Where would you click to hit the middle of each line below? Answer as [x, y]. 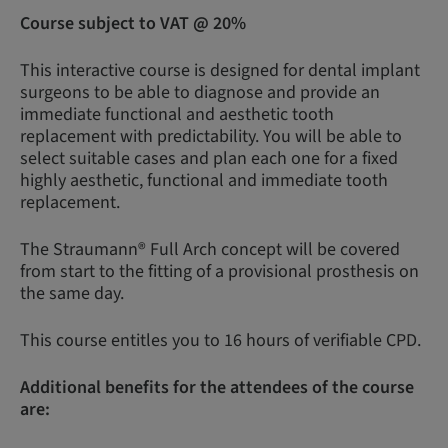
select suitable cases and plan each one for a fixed [209, 158]
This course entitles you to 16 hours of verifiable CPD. [220, 340]
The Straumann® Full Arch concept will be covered [210, 249]
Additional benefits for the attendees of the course [217, 387]
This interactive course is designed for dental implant [220, 70]
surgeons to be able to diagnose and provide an [200, 92]
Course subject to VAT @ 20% [133, 23]
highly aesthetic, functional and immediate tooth [204, 180]
